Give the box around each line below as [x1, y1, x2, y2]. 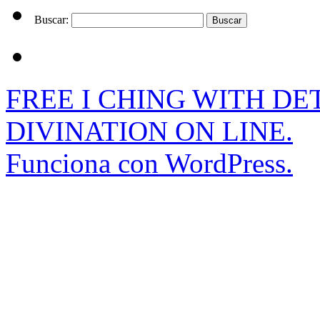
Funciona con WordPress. [6, 148, 293, 179]
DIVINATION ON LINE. [6, 116, 293, 147]
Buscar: [34, 14, 69, 26]
